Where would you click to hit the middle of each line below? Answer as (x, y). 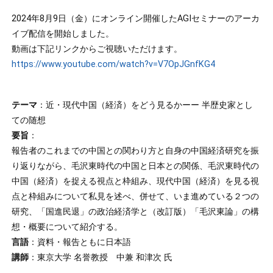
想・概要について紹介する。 (67, 227)
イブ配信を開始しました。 (63, 34)
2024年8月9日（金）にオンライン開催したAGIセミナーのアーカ (136, 19)
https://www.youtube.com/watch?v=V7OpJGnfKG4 (114, 64)
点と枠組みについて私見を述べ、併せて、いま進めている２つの (136, 197)
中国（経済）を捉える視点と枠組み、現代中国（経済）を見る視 (136, 181)
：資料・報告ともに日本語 (80, 242)
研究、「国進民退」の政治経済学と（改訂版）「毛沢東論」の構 (136, 212)
